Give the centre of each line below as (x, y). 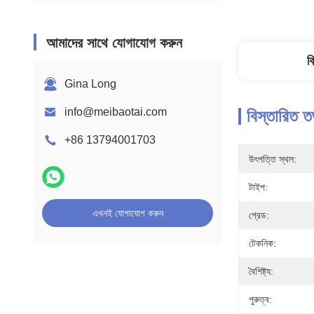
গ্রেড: (259, 215)
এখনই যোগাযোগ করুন (128, 213)
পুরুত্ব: (260, 299)
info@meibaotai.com (116, 112)
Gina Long (90, 84)
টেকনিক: (262, 243)
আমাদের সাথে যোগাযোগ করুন (114, 43)
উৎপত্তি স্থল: (273, 159)
